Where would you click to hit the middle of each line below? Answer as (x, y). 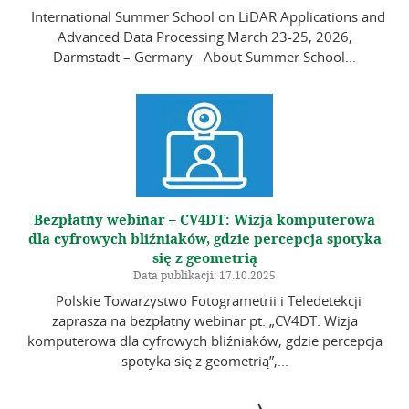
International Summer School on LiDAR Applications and (204, 16)
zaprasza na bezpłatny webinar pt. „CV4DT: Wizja (204, 321)
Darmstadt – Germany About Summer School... (204, 56)
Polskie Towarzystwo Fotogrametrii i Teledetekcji (204, 301)
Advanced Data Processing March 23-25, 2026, (204, 36)
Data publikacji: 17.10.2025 (204, 275)
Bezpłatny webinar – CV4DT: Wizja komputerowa (204, 220)
